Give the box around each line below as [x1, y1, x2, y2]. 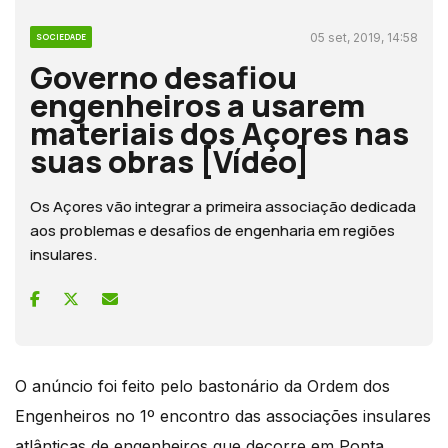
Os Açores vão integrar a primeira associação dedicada [30, 195, 416, 217]
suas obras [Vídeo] [30, 139, 309, 182]
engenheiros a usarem [30, 83, 365, 126]
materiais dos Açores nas [30, 111, 409, 154]
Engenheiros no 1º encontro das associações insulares [15, 405, 431, 426]
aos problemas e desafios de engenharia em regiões [30, 219, 395, 241]
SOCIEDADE [36, 30, 86, 42]
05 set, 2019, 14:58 [310, 29, 418, 45]
